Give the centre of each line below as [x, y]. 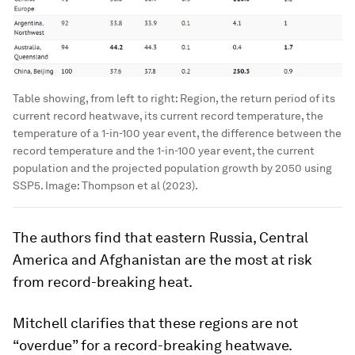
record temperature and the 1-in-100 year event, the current [164, 151]
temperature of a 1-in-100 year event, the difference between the [177, 134]
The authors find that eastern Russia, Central [160, 238]
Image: [63, 186]
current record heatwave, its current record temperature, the [168, 116]
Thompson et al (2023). [140, 186]
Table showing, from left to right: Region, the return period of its [174, 99]
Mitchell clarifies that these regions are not [155, 323]
